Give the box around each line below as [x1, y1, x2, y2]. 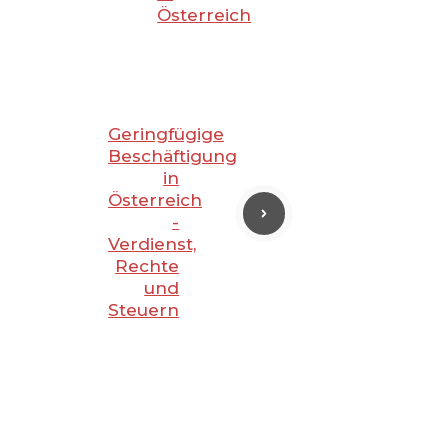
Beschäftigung [108, 146, 237, 167]
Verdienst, [108, 234, 196, 255]
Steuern [108, 300, 180, 321]
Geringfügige [108, 124, 224, 145]
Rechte [115, 256, 180, 277]
